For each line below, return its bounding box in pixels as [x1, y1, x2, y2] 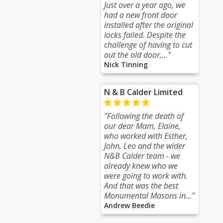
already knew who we [104, 160, 178, 171]
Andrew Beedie [104, 201, 155, 210]
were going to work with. [104, 170, 188, 181]
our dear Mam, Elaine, [104, 120, 181, 131]
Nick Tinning [104, 60, 148, 69]
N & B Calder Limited [104, 87, 183, 98]
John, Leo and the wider [104, 140, 185, 151]
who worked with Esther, [104, 130, 188, 141]
